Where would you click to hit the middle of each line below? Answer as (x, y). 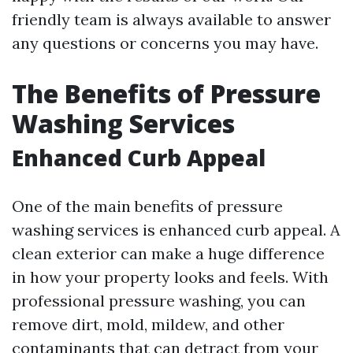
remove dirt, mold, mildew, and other (148, 324)
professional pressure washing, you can (159, 301)
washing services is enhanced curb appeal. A (176, 230)
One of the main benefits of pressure (147, 206)
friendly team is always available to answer (171, 19)
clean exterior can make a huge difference (168, 253)
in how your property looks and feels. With (170, 277)
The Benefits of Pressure (166, 93)
